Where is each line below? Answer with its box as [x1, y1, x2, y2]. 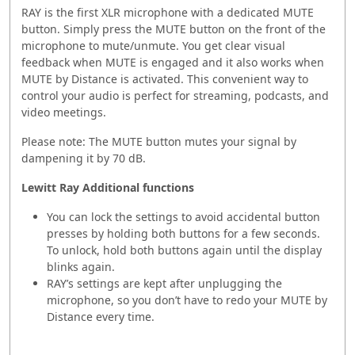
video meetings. [21, 104, 106, 120]
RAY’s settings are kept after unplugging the [47, 275, 282, 291]
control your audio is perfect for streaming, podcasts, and [21, 87, 329, 103]
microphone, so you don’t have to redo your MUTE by [47, 292, 327, 307]
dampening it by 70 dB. [21, 150, 146, 166]
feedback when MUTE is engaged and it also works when [21, 54, 324, 70]
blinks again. [47, 258, 115, 274]
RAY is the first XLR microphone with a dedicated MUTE [21, 4, 314, 20]
